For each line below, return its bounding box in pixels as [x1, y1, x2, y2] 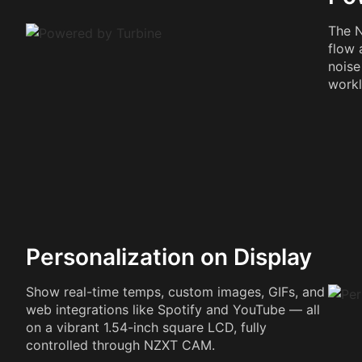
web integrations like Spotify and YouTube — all [26, 301, 320, 318]
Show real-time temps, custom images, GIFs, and [26, 284, 325, 300]
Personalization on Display [26, 243, 312, 271]
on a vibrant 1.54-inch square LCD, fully [26, 319, 267, 335]
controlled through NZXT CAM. [26, 337, 215, 353]
